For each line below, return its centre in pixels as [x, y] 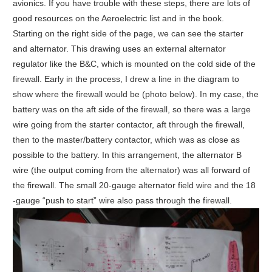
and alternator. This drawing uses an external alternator [119, 49]
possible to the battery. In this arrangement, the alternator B [127, 155]
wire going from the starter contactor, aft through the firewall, [128, 125]
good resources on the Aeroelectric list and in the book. [118, 19]
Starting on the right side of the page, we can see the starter [128, 34]
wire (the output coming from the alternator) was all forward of [131, 170]
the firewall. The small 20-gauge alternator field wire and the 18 [134, 185]
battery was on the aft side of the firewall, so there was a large [131, 110]
